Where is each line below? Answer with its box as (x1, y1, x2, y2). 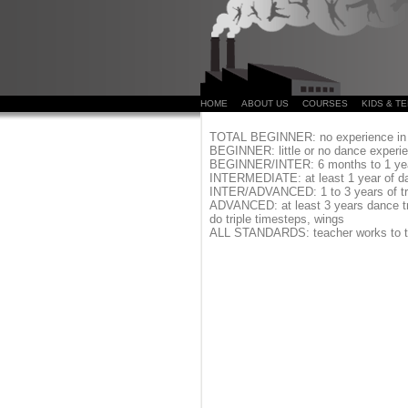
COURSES (301, 98, 348, 108)
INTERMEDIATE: (209, 171, 301, 185)
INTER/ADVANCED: (209, 185, 317, 199)
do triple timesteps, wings (209, 212, 344, 226)
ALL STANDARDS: (209, 226, 310, 240)
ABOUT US (240, 98, 289, 108)
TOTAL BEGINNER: (209, 130, 316, 144)
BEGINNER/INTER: (209, 158, 314, 171)
